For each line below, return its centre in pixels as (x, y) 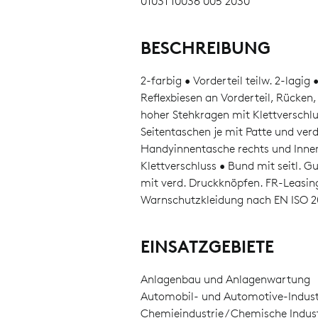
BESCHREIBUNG (205, 48)
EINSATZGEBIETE (207, 247)
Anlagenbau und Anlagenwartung (225, 279)
